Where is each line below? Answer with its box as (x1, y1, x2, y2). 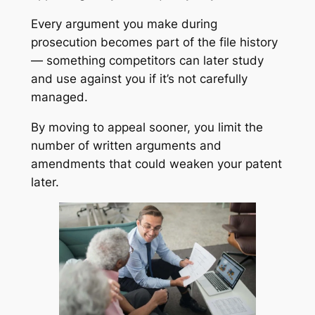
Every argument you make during (30, 16, 217, 31)
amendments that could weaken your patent (30, 156, 282, 171)
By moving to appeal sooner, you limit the (30, 120, 263, 134)
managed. (30, 89, 88, 104)
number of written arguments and (30, 138, 221, 153)
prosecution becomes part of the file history (30, 34, 278, 49)
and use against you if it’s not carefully (30, 71, 247, 86)
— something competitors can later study (30, 53, 264, 67)
